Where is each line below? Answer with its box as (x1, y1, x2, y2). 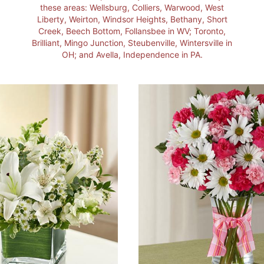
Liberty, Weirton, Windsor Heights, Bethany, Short (37, 14, 227, 24)
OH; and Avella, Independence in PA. (61, 49, 203, 60)
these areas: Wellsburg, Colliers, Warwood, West (40, 2, 224, 12)
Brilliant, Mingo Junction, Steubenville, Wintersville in (32, 38, 232, 48)
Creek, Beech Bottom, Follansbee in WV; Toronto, (38, 26, 226, 36)
